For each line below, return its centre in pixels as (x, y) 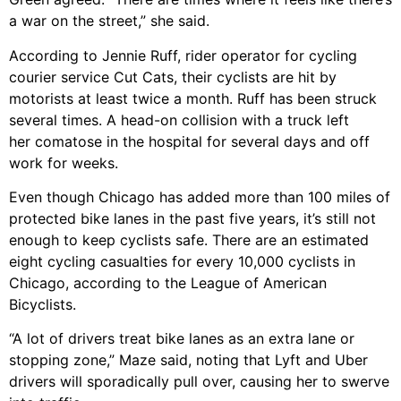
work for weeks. (64, 162)
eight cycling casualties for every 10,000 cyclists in (182, 262)
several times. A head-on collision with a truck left (179, 119)
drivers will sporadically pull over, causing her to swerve (199, 382)
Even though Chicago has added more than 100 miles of (200, 197)
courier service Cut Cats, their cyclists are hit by (173, 77)
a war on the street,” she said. (109, 21)
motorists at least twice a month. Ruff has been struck (193, 98)
